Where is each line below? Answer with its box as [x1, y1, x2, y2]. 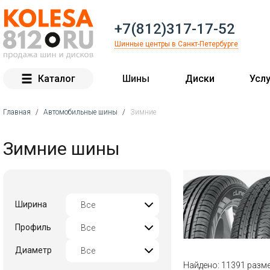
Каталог [38, 72, 75, 84]
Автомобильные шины [43, 107, 118, 116]
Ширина [15, 199, 47, 209]
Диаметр [15, 245, 52, 255]
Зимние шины [3, 137, 120, 159]
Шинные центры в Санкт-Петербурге [115, 40, 238, 49]
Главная [3, 107, 31, 116]
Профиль [15, 222, 51, 232]
